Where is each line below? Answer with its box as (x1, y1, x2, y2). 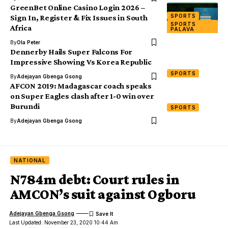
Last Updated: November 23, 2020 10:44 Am (9, 219, 119, 225)
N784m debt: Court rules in (10, 171, 180, 187)
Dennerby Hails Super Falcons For (10, 47, 133, 56)
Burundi (10, 101, 40, 110)
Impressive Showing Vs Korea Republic (10, 57, 152, 66)
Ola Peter (17, 39, 40, 45)
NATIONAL (14, 157, 46, 163)
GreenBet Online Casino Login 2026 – (10, 3, 145, 12)
